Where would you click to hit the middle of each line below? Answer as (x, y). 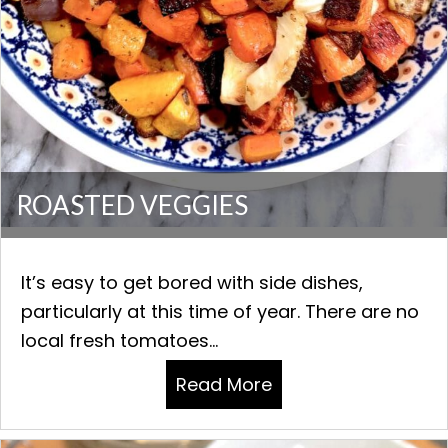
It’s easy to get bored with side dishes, (192, 283)
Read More (224, 385)
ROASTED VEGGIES (132, 205)
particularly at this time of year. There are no (220, 312)
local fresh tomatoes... (119, 341)
